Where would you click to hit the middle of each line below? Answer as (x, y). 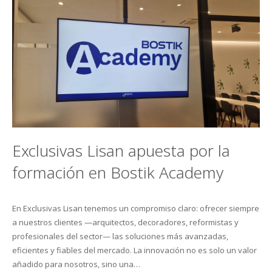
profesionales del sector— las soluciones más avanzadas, (120, 236)
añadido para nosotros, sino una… (76, 264)
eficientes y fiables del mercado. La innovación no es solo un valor (134, 250)
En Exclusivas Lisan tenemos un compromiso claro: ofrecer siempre (136, 209)
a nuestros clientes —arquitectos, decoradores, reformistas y (125, 223)
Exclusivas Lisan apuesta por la (121, 151)
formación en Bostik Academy (118, 173)
